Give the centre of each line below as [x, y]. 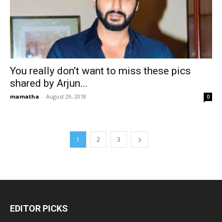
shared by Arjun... [49, 83]
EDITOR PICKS [39, 208]
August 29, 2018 [66, 96]
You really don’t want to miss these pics [100, 71]
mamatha [25, 96]
